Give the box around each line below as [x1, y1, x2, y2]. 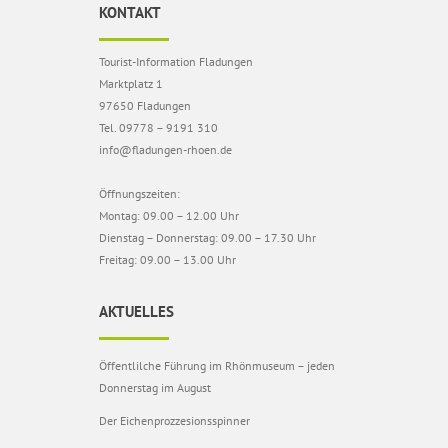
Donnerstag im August [99, 379, 211, 395]
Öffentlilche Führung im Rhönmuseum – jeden [99, 357, 335, 373]
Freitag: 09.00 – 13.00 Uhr [99, 251, 236, 267]
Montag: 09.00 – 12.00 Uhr [99, 207, 239, 223]
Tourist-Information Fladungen [99, 53, 253, 69]
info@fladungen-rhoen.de [99, 141, 232, 157]
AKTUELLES [99, 301, 174, 321]
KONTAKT [99, 2, 161, 22]
